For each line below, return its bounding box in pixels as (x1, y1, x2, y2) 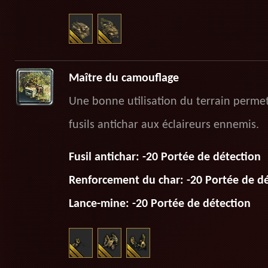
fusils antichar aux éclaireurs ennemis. (68, 119, 259, 131)
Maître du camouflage (68, 72, 179, 84)
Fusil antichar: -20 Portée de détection (68, 151, 261, 163)
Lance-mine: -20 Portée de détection (68, 198, 251, 210)
